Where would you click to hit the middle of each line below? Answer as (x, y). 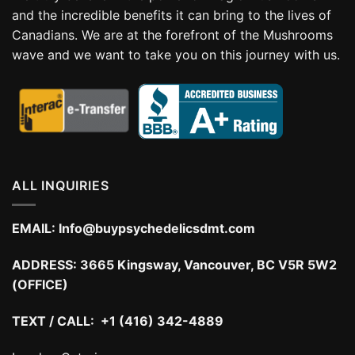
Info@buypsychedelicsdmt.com (157, 229)
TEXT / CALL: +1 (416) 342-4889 (118, 321)
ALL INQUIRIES (61, 185)
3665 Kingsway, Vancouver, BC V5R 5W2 (208, 264)
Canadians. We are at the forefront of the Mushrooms (172, 34)
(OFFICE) (40, 284)
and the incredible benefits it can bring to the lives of (172, 15)
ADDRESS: (46, 264)
